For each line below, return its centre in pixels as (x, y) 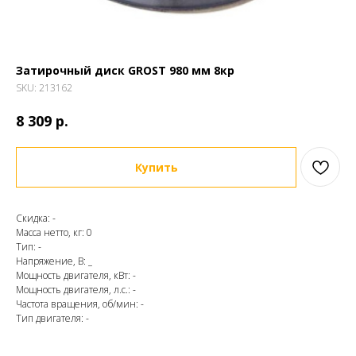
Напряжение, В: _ (54, 261)
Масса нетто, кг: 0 (54, 233)
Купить (156, 167)
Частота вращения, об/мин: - (80, 304)
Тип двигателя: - (52, 319)
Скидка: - (36, 219)
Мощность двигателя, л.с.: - (76, 290)
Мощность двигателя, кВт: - (76, 276)
